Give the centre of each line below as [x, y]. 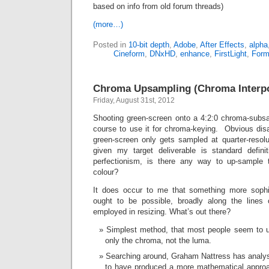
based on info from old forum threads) [158, 6]
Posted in [111, 45]
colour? [106, 172]
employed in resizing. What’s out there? [162, 212]
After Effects [222, 45]
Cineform [129, 54]
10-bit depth [149, 45]
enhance [195, 54]
